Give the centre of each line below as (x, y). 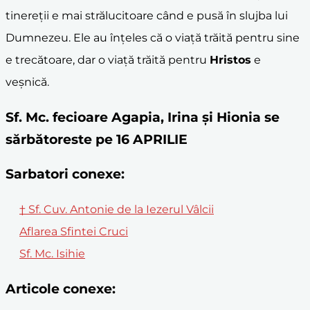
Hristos (230, 60)
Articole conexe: (61, 289)
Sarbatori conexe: (65, 174)
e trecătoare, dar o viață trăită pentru (108, 60)
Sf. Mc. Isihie (52, 254)
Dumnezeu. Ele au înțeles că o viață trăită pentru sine (153, 37)
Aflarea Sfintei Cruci (74, 232)
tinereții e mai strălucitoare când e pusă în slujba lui (147, 15)
